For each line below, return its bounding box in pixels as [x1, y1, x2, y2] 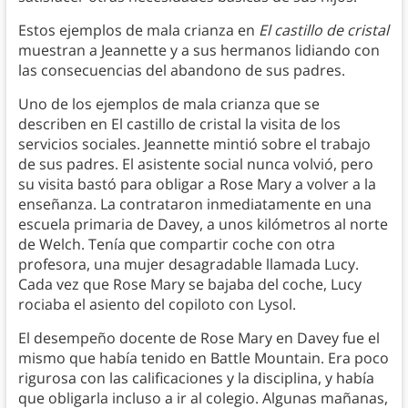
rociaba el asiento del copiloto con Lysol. [17, 294, 300, 315]
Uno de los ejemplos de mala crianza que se [17, 94, 320, 115]
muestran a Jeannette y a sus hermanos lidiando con [17, 40, 380, 61]
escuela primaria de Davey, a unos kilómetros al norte [17, 214, 388, 235]
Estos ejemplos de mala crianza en [17, 20, 259, 41]
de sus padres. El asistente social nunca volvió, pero [17, 154, 373, 175]
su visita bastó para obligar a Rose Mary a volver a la [17, 174, 376, 195]
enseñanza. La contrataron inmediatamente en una [17, 194, 372, 215]
